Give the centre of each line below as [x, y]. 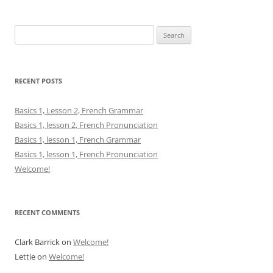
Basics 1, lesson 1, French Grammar [78, 140]
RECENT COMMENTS [47, 212]
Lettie [25, 257]
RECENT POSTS [38, 81]
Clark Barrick [37, 242]
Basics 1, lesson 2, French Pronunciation [86, 125]
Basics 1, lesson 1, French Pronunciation [86, 154]
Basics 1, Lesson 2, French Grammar [79, 110]
